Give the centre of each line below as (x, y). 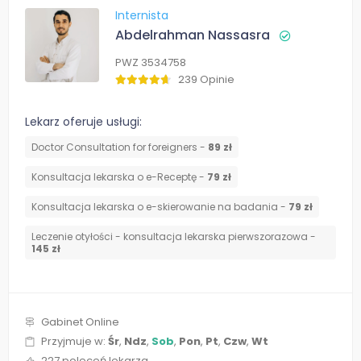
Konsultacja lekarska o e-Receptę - (119, 177)
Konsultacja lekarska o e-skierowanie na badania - (160, 207)
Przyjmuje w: (75, 342)
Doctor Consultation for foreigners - (120, 147)
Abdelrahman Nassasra (193, 35)
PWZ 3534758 (151, 63)
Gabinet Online (80, 322)
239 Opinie (206, 80)
